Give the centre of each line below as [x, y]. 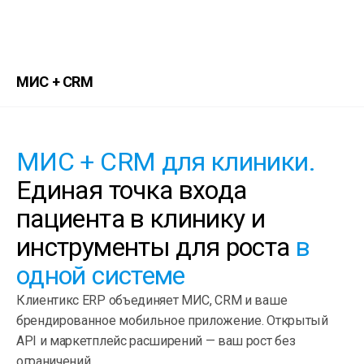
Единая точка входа [132, 190]
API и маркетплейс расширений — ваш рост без [156, 340]
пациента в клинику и [141, 218]
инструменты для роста [156, 247]
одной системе [101, 275]
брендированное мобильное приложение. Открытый [172, 320]
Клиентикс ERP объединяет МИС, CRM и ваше [152, 300]
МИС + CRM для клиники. [166, 161]
